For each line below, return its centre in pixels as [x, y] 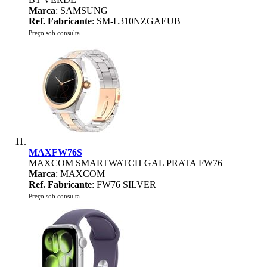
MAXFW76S [55, 152]
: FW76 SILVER [124, 184]
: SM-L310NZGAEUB [136, 21]
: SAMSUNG [82, 10]
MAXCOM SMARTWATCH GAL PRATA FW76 [125, 163]
